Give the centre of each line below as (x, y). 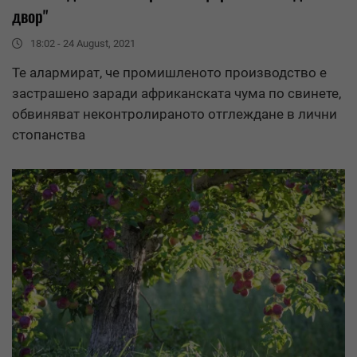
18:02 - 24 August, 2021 (83, 44)
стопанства (49, 135)
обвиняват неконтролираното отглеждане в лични (175, 114)
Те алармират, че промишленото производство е (169, 73)
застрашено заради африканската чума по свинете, (177, 94)
